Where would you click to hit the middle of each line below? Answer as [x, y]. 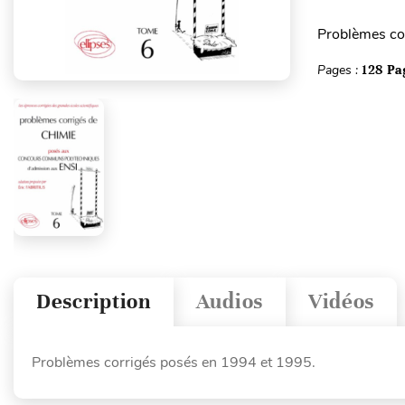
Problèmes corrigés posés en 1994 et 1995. [174, 362]
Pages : [339, 70]
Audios [229, 302]
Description [94, 302]
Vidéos [341, 302]
